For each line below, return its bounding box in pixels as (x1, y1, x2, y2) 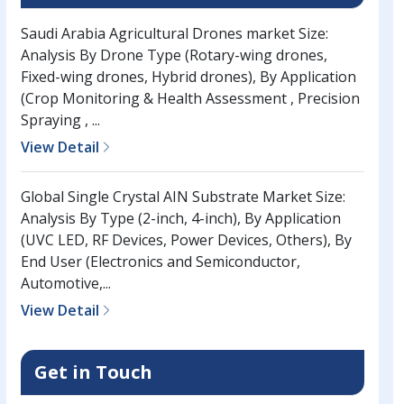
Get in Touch (33, 360, 152, 385)
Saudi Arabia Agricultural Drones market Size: (20, 23, 328, 44)
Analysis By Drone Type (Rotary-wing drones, (20, 45, 327, 66)
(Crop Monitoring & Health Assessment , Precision (20, 88, 360, 109)
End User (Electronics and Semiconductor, (20, 252, 300, 272)
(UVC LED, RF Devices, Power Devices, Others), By (20, 230, 352, 251)
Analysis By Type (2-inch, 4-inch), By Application (20, 208, 341, 229)
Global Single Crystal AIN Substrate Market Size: (20, 187, 345, 207)
